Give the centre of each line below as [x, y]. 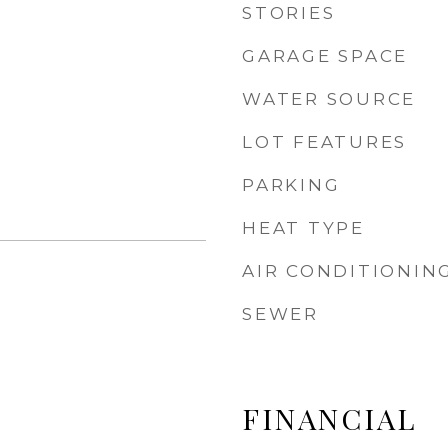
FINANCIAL [329, 418]
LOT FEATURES [324, 142]
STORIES [289, 13]
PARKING [291, 185]
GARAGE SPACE [325, 56]
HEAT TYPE [303, 228]
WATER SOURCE [329, 99]
